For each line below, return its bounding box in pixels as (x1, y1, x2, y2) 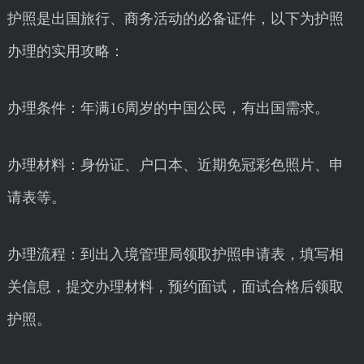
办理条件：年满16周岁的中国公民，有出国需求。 (6, 100, 329, 116)
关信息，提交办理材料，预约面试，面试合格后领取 (6, 279, 344, 295)
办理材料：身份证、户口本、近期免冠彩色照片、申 (6, 157, 344, 173)
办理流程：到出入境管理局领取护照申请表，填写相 (6, 246, 344, 262)
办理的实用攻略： (6, 43, 124, 59)
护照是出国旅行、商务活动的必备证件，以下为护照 (6, 11, 344, 27)
